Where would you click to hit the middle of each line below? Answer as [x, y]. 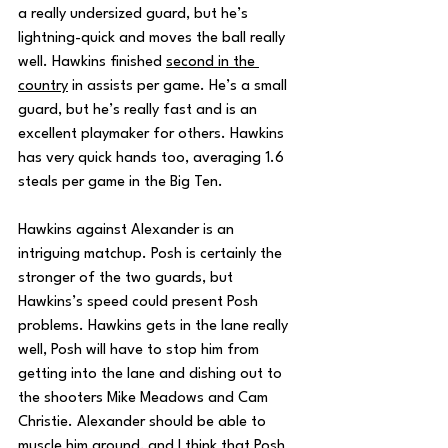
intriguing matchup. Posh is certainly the [152, 254]
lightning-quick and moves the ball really [153, 38]
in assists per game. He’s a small [179, 86]
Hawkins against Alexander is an [128, 230]
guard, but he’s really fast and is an [139, 110]
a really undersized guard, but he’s [135, 14]
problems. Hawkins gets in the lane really [155, 326]
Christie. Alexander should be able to [144, 422]
